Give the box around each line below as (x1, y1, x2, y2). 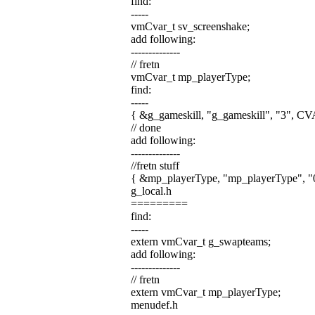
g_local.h (130, 185, 172, 197)
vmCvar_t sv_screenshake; (130, 20, 250, 32)
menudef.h (130, 299, 178, 311)
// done (130, 122, 161, 134)
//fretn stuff (130, 160, 179, 172)
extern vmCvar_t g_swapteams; (130, 236, 271, 247)
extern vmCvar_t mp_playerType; (130, 286, 281, 298)
